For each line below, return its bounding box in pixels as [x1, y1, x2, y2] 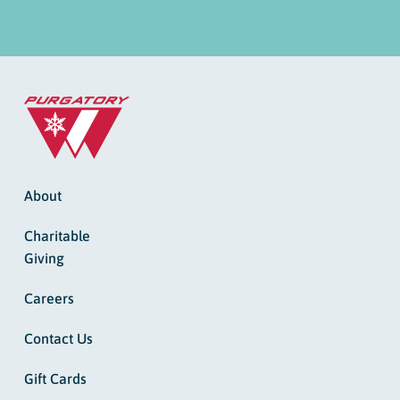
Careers [23, 290, 74, 307]
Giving [23, 250, 64, 267]
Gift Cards [23, 371, 87, 387]
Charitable [23, 228, 90, 245]
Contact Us [23, 330, 93, 347]
